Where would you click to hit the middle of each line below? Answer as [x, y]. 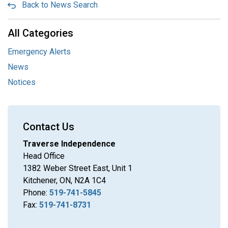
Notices [22, 82]
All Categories [40, 33]
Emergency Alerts [39, 52]
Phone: [36, 193]
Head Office [44, 156]
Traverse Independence [69, 144]
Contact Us [49, 127]
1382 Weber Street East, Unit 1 [78, 168]
